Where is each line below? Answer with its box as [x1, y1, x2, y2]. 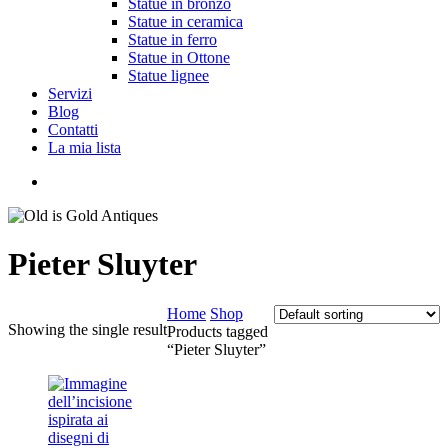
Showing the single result [8, 320, 167, 338]
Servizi [48, 85, 92, 102]
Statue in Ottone [128, 49, 230, 66]
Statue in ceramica [128, 13, 243, 30]
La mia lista [48, 139, 121, 156]
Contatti [48, 121, 98, 138]
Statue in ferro [128, 31, 217, 48]
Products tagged [167, 322, 268, 340]
